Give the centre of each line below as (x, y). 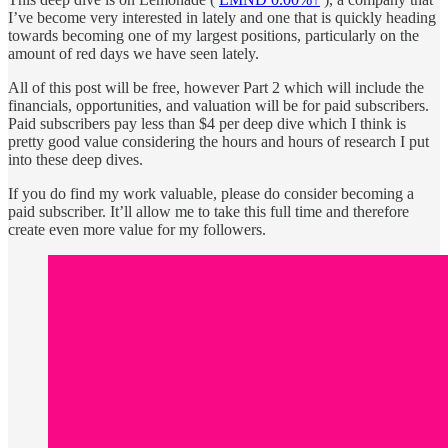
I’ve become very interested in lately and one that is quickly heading (222, 18)
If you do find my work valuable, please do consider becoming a (211, 194)
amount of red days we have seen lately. (133, 54)
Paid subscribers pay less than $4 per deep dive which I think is (207, 124)
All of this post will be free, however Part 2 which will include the (216, 88)
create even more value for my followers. (137, 230)
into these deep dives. (75, 160)
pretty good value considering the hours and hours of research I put (218, 142)
